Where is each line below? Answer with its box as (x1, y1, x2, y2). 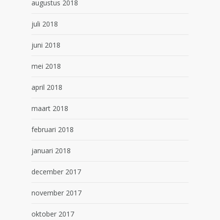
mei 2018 (31, 61, 61, 71)
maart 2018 (31, 104, 68, 113)
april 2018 (31, 82, 62, 92)
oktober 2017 (31, 209, 74, 219)
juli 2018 (31, 19, 58, 28)
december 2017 (31, 167, 81, 176)
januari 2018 (31, 146, 71, 155)
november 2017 (31, 188, 82, 197)
